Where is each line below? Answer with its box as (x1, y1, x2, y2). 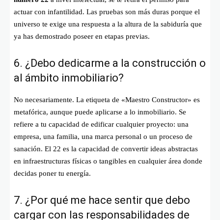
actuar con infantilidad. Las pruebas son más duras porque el (14, 7, 200, 16)
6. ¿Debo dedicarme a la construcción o (14, 56, 206, 69)
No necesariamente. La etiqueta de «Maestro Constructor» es (14, 95, 200, 104)
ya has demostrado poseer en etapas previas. (14, 32, 150, 40)
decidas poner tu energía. (14, 169, 91, 177)
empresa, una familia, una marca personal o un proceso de (14, 132, 192, 140)
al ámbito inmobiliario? (14, 71, 124, 84)
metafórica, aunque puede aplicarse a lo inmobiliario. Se (14, 108, 186, 116)
